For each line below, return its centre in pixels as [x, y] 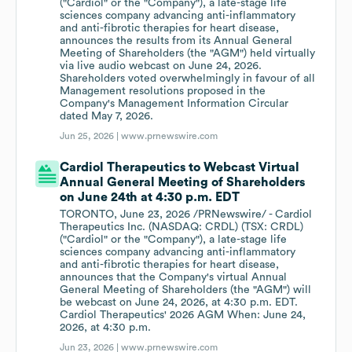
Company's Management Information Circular [174, 104]
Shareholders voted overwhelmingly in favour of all [188, 79]
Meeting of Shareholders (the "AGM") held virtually [188, 54]
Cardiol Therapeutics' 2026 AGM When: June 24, [183, 315]
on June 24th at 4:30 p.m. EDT [150, 198]
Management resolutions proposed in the [163, 92]
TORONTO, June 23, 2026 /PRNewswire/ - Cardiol [186, 215]
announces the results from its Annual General [176, 41]
